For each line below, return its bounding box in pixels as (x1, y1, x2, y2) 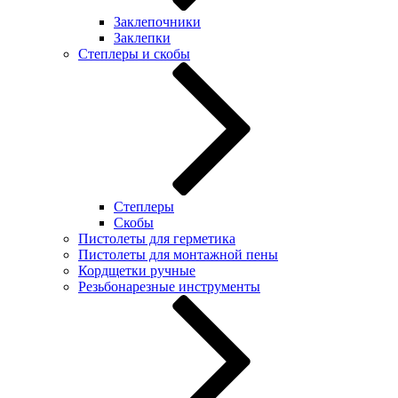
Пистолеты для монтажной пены (78, 247, 278, 262)
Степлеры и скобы (78, 46, 190, 61)
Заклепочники (114, 14, 201, 29)
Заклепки (114, 30, 171, 45)
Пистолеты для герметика (78, 231, 235, 246)
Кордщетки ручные (78, 263, 195, 278)
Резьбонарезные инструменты (78, 279, 260, 294)
